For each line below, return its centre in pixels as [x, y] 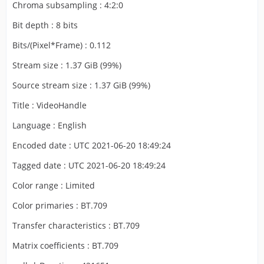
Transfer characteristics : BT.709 [76, 225]
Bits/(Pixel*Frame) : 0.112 [62, 45]
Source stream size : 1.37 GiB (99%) [81, 85]
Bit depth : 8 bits [45, 25]
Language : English [49, 125]
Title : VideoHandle [49, 105]
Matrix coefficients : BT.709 [65, 245]
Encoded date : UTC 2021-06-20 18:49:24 [92, 145]
